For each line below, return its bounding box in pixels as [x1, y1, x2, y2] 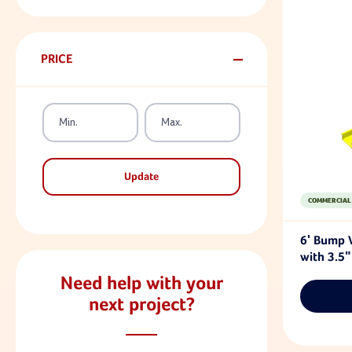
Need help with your [60, 273, 223, 293]
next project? [88, 295, 195, 314]
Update [124, 170, 159, 182]
